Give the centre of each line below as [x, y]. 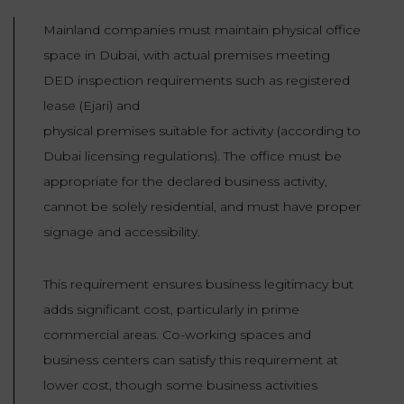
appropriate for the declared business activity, [185, 182]
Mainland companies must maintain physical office [202, 30]
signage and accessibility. [122, 232]
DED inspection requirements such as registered [197, 81]
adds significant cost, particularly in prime [171, 310]
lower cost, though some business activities [180, 386]
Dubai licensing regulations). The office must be [193, 156]
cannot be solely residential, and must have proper [202, 207]
